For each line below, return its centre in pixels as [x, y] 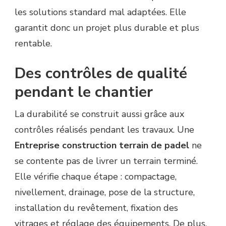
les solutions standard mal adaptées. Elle [100, 12]
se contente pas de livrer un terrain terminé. [106, 161]
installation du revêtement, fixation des [96, 208]
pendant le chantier [84, 92]
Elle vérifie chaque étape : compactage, [96, 176]
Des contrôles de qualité [101, 73]
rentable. [33, 43]
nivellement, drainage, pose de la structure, [105, 192]
